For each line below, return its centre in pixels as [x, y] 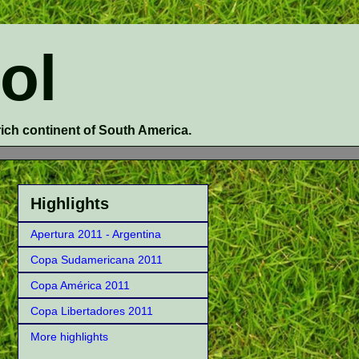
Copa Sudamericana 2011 [97, 260]
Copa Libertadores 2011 [92, 311]
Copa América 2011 [80, 285]
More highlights [69, 337]
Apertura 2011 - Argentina [96, 234]
